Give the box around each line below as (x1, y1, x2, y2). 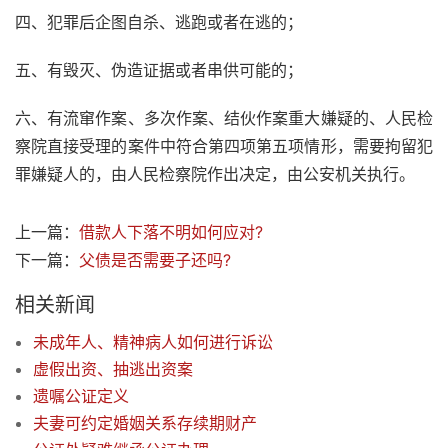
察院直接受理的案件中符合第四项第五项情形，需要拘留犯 (15, 136, 433, 157)
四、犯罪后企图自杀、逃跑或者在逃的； (15, 12, 303, 33)
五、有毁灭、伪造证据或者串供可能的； (15, 60, 303, 81)
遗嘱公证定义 (33, 386, 129, 407)
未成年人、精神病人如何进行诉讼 (33, 332, 273, 353)
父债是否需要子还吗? (79, 250, 231, 271)
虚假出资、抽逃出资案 (33, 359, 193, 380)
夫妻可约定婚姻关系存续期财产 (33, 413, 257, 434)
